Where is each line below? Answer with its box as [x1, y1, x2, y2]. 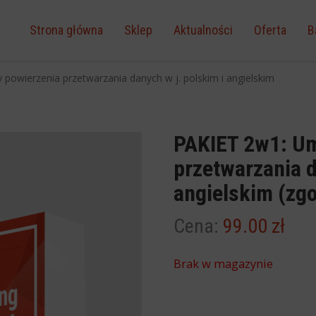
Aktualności [173, 23, 233, 37]
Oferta [253, 23, 286, 37]
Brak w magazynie [174, 255, 274, 272]
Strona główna [29, 23, 103, 37]
